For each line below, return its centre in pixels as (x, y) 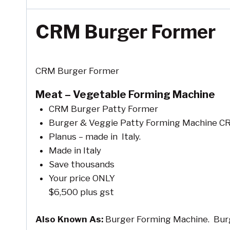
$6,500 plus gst (81, 192)
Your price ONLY (82, 178)
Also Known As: (69, 219)
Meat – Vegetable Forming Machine (125, 95)
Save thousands (81, 165)
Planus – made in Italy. (94, 137)
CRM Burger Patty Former (103, 109)
